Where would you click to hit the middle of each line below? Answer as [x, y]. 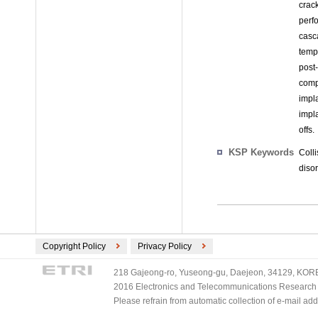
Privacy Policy [165, 246]
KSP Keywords [261, 152]
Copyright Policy [74, 246]
